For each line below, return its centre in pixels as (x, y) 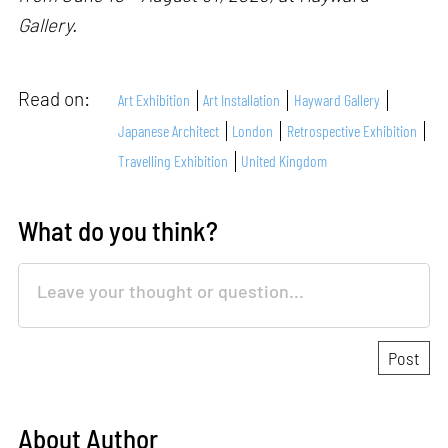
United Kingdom (284, 161)
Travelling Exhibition (173, 161)
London (253, 130)
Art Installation (242, 100)
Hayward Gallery (336, 100)
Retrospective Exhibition (351, 130)
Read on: (56, 98)
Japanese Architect (169, 130)
